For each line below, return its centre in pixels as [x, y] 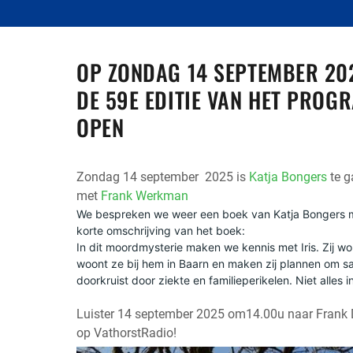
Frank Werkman [145, 196]
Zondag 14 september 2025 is [163, 177]
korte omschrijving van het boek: [161, 231]
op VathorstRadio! [126, 333]
